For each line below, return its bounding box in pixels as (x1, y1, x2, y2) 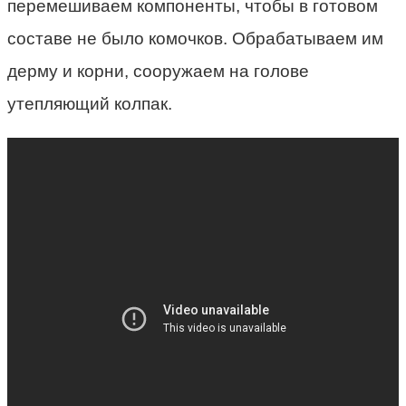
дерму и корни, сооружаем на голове (7, 61, 309, 81)
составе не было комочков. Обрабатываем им (7, 28, 383, 48)
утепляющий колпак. (7, 93, 172, 113)
